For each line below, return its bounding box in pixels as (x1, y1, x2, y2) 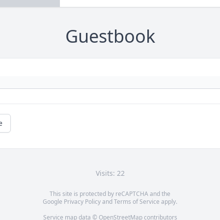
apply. (160, 197, 177, 206)
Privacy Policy (64, 197, 101, 206)
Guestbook (65, 24, 155, 49)
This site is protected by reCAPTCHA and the (50, 190, 170, 198)
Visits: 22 (95, 168, 125, 178)
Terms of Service (114, 197, 160, 206)
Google (43, 197, 64, 206)
